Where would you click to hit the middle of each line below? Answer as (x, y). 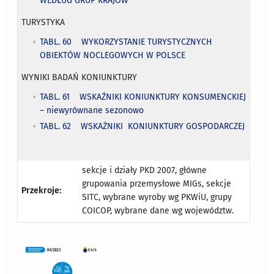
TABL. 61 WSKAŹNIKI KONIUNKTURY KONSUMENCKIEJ (143, 97)
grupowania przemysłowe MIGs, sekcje (157, 183)
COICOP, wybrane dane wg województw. (158, 210)
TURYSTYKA (43, 22)
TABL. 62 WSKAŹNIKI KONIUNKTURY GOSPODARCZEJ (143, 126)
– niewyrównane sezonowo (92, 110)
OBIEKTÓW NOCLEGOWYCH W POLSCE (113, 55)
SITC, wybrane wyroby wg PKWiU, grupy (157, 197)
